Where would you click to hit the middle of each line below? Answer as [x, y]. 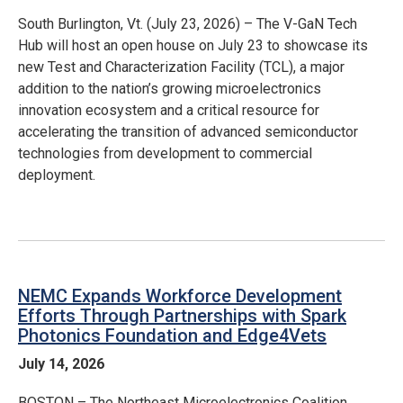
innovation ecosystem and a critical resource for [169, 110]
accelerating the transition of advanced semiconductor [188, 132]
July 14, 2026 [61, 364]
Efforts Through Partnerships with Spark [182, 316]
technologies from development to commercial [165, 153]
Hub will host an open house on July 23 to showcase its [193, 45]
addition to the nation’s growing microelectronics [170, 89]
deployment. [57, 175]
